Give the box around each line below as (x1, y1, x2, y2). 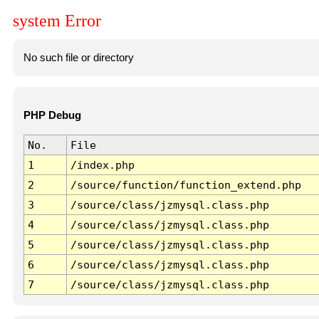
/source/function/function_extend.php (70, 179, 301, 192)
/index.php (70, 159, 135, 172)
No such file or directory (23, 51, 134, 63)
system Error (13, 11, 101, 31)
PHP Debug (23, 110, 81, 122)
